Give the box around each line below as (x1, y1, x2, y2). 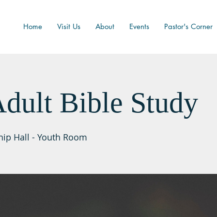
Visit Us (57, 22, 80, 31)
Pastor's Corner (164, 22, 213, 31)
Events (129, 22, 149, 31)
